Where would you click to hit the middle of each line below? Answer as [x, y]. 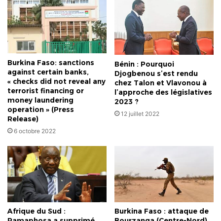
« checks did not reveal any [56, 81]
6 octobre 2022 [35, 131]
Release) [23, 119]
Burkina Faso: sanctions [51, 62]
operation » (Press [41, 109]
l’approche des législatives [163, 92]
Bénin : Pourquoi [144, 64]
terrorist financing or [46, 91]
